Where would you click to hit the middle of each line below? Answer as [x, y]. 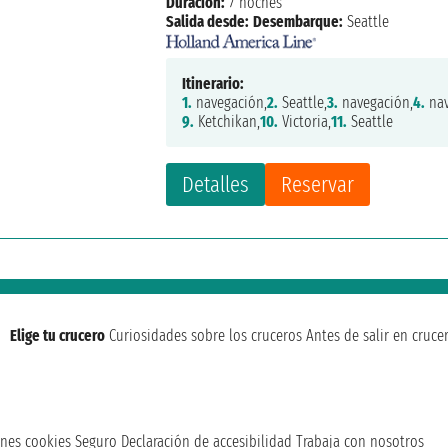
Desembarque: [298, 21]
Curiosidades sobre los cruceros [205, 336]
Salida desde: [208, 21]
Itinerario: [213, 84]
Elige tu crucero [57, 336]
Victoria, [305, 122]
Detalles [216, 185]
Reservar [318, 185]
